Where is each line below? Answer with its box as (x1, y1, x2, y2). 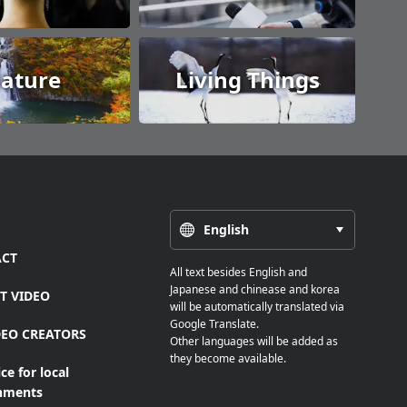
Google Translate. (170, 315, 260, 332)
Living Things (174, 65, 320, 95)
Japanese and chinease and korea (170, 281, 341, 297)
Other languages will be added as (170, 333, 339, 349)
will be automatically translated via (170, 298, 345, 314)
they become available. (170, 350, 287, 366)
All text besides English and (170, 263, 308, 280)
